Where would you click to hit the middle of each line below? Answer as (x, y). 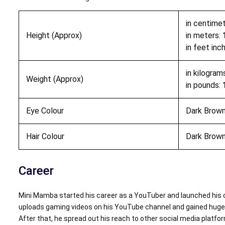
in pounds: (204, 85)
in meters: (204, 35)
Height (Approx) (54, 35)
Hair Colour (45, 136)
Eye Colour (45, 110)
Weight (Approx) (54, 79)
